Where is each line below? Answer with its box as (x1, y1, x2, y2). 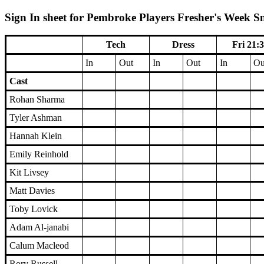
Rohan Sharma (9, 94, 65, 105)
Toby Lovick (9, 204, 58, 214)
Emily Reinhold (9, 149, 68, 160)
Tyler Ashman (9, 113, 62, 123)
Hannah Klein (9, 131, 62, 141)
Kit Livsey (9, 167, 49, 178)
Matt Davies (9, 186, 55, 196)
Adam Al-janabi (9, 222, 69, 233)
